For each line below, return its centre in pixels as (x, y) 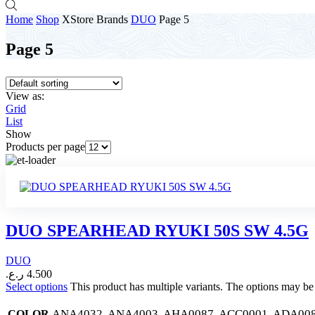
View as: (25, 96)
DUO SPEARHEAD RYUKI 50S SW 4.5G (157, 230)
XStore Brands (95, 19)
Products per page (45, 146)
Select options (37, 286)
